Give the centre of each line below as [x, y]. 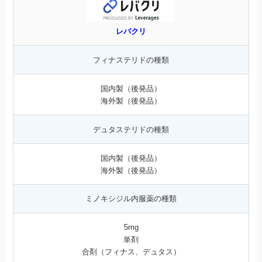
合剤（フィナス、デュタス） [131, 252]
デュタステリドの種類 [131, 129]
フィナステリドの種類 [131, 60]
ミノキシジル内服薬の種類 [131, 199]
